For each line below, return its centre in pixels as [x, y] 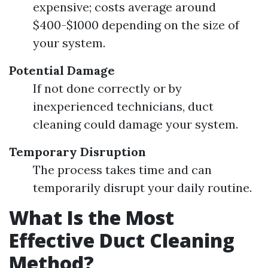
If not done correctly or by [107, 88]
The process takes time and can [122, 170]
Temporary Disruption [77, 152]
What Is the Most [92, 217]
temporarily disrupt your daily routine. [142, 188]
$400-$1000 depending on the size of [136, 25]
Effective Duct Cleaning [122, 240]
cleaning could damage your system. [135, 124]
